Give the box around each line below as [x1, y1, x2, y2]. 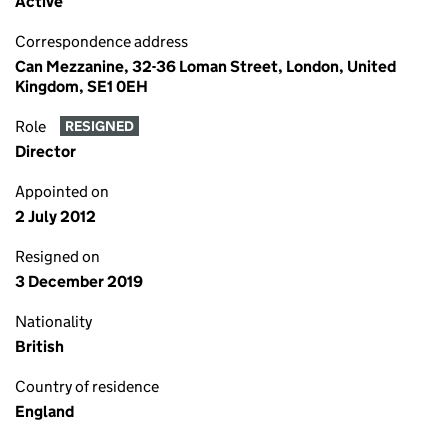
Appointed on [15, 182, 109, 201]
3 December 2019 [15, 272, 143, 291]
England [15, 402, 74, 421]
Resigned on [15, 247, 100, 266]
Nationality [15, 312, 92, 331]
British [15, 337, 64, 356]
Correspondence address [15, 32, 188, 51]
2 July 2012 [15, 207, 96, 226]
